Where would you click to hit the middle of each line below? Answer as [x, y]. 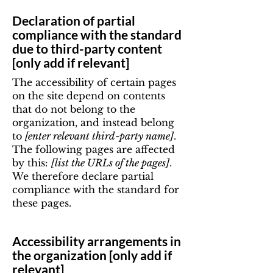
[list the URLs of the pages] [110, 163]
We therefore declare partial [83, 176]
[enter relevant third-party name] [99, 136]
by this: [32, 163]
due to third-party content [87, 48]
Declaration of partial [74, 20]
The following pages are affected [94, 149]
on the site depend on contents [89, 96]
